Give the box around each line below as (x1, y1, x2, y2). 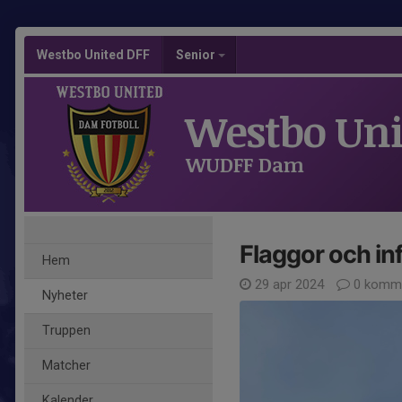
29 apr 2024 (251, 276, 328, 293)
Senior (176, 48, 218, 62)
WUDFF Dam (186, 151, 304, 178)
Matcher (42, 358, 91, 373)
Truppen (42, 323, 91, 338)
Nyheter (42, 288, 88, 303)
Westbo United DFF (37, 48, 150, 62)
